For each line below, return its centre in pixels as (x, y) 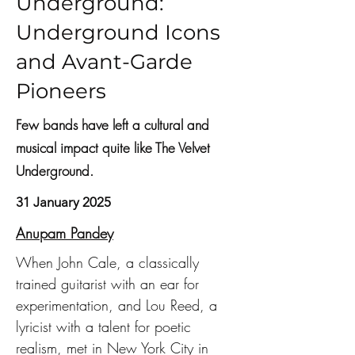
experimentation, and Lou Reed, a (119, 305)
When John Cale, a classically (110, 262)
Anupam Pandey (65, 233)
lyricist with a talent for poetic (106, 326)
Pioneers (61, 91)
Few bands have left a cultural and (113, 125)
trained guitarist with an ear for (110, 284)
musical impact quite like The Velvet (113, 148)
